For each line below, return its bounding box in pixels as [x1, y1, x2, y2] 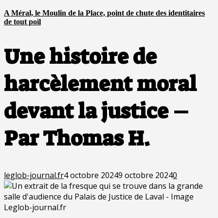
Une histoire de [4, 43, 157, 71]
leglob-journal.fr [4, 169, 64, 181]
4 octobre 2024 [64, 169, 118, 181]
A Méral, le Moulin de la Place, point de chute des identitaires [4, 8, 205, 17]
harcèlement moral [4, 71, 197, 98]
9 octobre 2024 [118, 169, 173, 181]
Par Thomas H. [4, 125, 150, 153]
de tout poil [4, 17, 41, 26]
